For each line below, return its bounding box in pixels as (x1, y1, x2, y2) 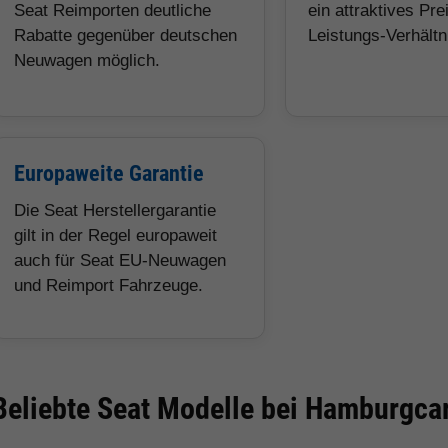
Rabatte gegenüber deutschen (14, 26, 238, 45)
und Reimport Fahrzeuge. (14, 276, 204, 295)
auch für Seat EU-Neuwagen (14, 251, 227, 270)
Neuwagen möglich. (14, 51, 161, 70)
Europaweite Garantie (14, 161, 205, 186)
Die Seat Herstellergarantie (14, 201, 217, 220)
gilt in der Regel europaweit (14, 226, 218, 245)
